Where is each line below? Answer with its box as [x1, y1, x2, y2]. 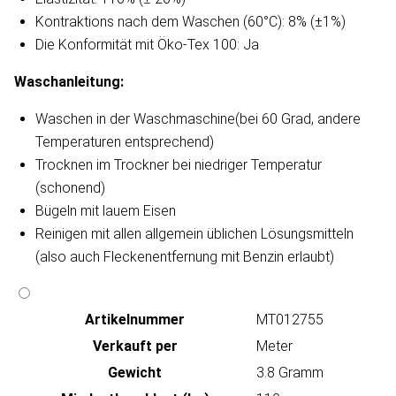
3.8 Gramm [256, 364, 324, 382]
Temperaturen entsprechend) [35, 133, 214, 151]
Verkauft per [92, 338, 178, 355]
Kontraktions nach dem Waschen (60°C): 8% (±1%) [35, 13, 346, 31]
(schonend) [35, 179, 105, 197]
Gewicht [108, 364, 162, 382]
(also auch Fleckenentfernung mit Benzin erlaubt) [35, 248, 334, 266]
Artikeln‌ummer [85, 311, 185, 329]
